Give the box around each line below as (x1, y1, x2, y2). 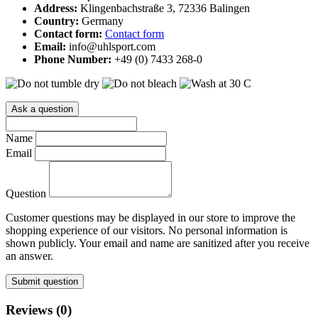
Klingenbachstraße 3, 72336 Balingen (80, 1, 250, 14)
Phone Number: (34, 53, 114, 65)
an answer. (6, 249, 53, 262)
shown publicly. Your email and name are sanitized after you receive (6, 236, 309, 249)
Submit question (11, 275, 78, 287)
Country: (34, 14, 82, 27)
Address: (34, 1, 80, 14)
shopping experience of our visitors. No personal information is (6, 224, 287, 236)
